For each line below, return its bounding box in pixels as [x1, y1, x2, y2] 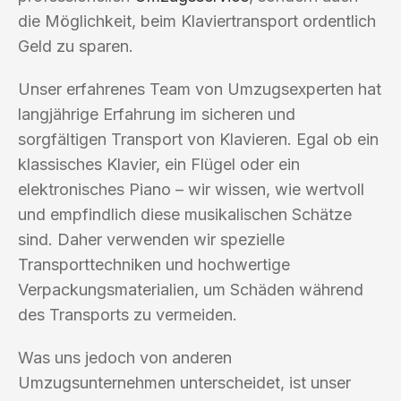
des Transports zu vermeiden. [18, 304, 237, 324]
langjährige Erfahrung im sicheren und [18, 104, 295, 124]
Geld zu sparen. [18, 36, 133, 55]
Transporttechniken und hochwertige [18, 254, 290, 274]
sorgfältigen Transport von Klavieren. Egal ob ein [18, 129, 379, 149]
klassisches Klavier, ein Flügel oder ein [18, 154, 300, 174]
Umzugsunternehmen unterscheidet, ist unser [18, 372, 351, 392]
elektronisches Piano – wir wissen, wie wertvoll [18, 179, 364, 199]
